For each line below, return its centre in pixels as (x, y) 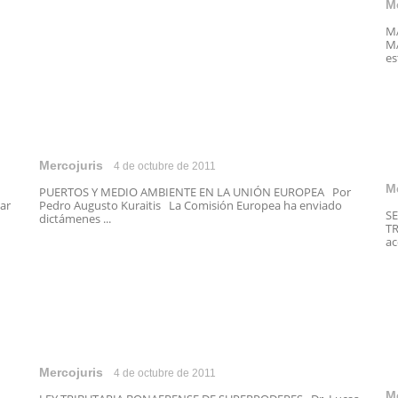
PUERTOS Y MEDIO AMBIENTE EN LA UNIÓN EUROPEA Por (195, 192)
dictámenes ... (75, 219)
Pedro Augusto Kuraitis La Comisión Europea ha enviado (191, 205)
